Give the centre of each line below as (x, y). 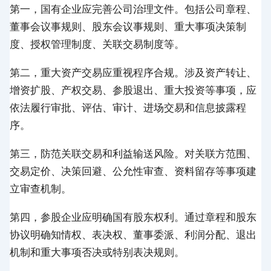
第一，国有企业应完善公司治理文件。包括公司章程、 (133, 9)
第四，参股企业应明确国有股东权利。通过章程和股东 (133, 217)
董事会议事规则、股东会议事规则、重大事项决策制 (128, 26)
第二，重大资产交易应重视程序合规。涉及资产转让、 (133, 72)
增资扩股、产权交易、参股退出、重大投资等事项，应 (133, 90)
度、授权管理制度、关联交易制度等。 (97, 44)
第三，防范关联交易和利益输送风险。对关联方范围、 (133, 153)
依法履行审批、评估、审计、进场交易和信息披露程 (128, 107)
